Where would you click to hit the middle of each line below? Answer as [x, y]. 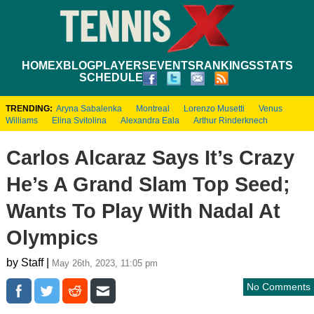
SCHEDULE [111, 77]
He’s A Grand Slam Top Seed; [148, 184]
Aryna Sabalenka [89, 108]
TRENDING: [29, 108]
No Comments [279, 286]
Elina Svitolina [79, 120]
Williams [22, 120]
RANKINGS [226, 65]
